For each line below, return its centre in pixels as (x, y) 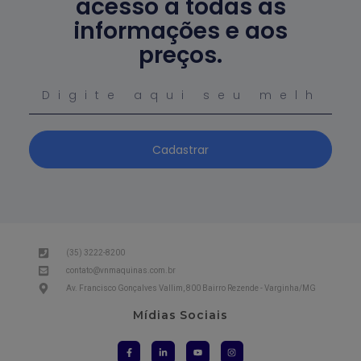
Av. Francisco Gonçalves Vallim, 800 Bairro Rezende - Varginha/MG (191, 288)
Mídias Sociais (180, 315)
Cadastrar (180, 149)
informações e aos (180, 31)
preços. (180, 56)
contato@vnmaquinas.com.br (121, 271)
